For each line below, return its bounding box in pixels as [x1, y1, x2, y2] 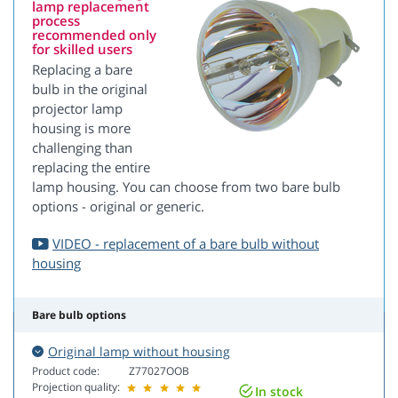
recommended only [32, 26, 156, 44]
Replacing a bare [32, 60, 132, 79]
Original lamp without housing [48, 343, 230, 361]
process [32, 12, 80, 30]
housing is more [32, 119, 131, 138]
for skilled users [32, 40, 132, 59]
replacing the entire [32, 158, 150, 177]
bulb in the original [32, 80, 147, 99]
